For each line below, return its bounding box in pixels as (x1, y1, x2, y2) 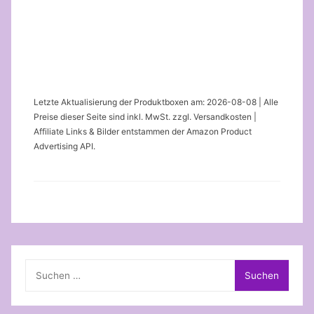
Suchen (25, 260, 60, 272)
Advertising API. (34, 140, 95, 151)
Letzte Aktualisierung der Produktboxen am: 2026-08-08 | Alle (34, 96, 278, 107)
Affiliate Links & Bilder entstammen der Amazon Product (34, 125, 252, 137)
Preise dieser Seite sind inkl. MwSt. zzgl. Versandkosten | (34, 111, 257, 122)
